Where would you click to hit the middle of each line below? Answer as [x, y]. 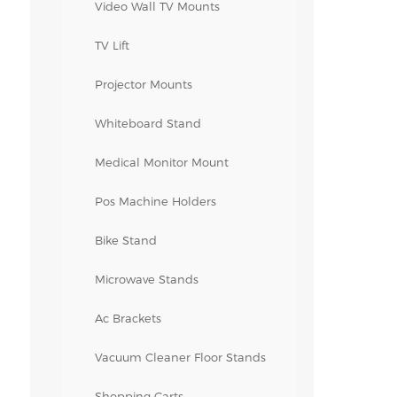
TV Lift [112, 45]
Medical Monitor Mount [161, 162]
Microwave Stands [146, 279]
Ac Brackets [128, 318]
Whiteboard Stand [148, 123]
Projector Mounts [143, 84]
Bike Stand [125, 240]
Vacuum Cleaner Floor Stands [180, 357]
